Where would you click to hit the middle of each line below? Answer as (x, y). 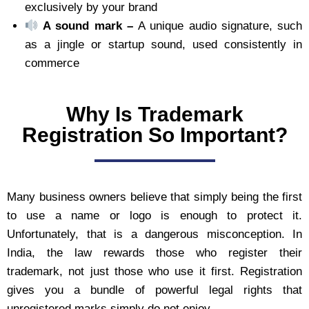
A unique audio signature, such (220, 26)
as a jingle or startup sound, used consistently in (163, 44)
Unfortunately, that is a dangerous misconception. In (154, 234)
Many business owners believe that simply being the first (154, 197)
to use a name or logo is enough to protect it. (154, 215)
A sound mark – (91, 26)
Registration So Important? (154, 134)
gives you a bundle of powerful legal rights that (154, 290)
